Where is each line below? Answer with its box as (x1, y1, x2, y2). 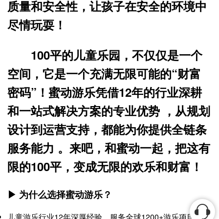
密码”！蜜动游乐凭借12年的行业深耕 (7, 84, 202, 100)
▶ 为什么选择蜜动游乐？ (7, 188, 112, 201)
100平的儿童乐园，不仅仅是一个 (31, 46, 202, 63)
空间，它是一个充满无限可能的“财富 (7, 65, 201, 82)
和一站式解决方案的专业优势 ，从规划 (7, 102, 210, 119)
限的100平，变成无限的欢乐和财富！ (7, 158, 202, 175)
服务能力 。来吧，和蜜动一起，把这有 (7, 139, 210, 156)
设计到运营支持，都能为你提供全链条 (7, 121, 207, 137)
